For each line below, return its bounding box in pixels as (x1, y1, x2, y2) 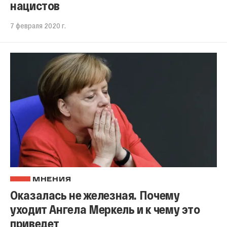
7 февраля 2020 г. (10, 21, 66, 30)
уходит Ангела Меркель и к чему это (10, 201, 200, 216)
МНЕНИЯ (32, 176, 71, 183)
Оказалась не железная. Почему (10, 187, 180, 202)
